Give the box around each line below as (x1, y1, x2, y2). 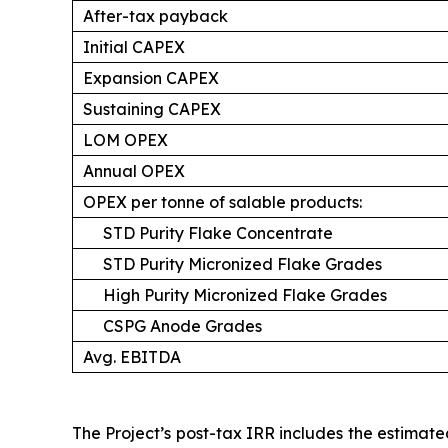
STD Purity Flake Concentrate (103, 223, 333, 243)
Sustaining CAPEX (83, 99, 221, 119)
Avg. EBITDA (83, 347, 181, 367)
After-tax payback (83, 6, 228, 26)
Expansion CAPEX (83, 68, 219, 88)
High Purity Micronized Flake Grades (103, 285, 387, 305)
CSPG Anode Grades (103, 316, 262, 336)
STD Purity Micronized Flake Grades (103, 254, 382, 274)
